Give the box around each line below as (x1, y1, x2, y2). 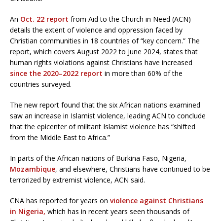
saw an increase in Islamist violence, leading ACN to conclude (10, 110, 206, 120)
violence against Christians (110, 195, 203, 205)
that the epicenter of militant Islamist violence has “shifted (10, 121, 195, 131)
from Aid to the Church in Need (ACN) (69, 14, 191, 24)
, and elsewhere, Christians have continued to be (55, 164, 210, 174)
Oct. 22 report (20, 14, 69, 24)
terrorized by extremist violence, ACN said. (10, 175, 145, 184)
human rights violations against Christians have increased (10, 57, 192, 67)
